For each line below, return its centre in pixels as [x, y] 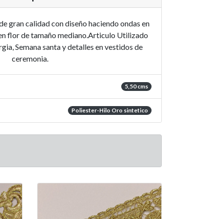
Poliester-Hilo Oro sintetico [109, 110]
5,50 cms [136, 86]
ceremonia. [30, 58]
